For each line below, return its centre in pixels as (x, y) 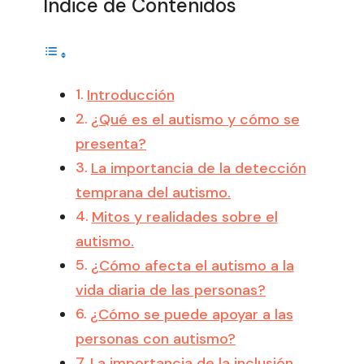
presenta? (111, 143)
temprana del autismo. (153, 192)
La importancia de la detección (198, 168)
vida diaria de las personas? (171, 290)
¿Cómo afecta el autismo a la (192, 265)
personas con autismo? (156, 338)
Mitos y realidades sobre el (184, 217)
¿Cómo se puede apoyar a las (191, 314)
